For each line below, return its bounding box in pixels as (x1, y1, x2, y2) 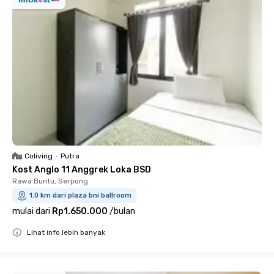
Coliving (24, 152, 53, 160)
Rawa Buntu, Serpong (12, 177, 88, 185)
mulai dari (12, 206, 50, 217)
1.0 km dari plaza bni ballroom (29, 191, 131, 199)
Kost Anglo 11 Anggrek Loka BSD (12, 165, 151, 175)
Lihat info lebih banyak (27, 228, 105, 237)
